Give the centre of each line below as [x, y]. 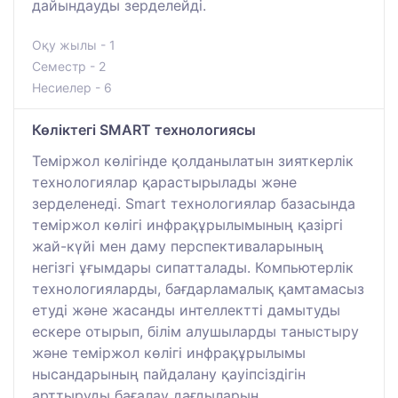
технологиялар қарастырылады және [164, 183]
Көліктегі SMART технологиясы [144, 130]
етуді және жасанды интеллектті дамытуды [186, 310]
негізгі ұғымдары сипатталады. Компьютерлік [193, 268]
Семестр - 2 [69, 67]
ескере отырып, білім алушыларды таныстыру [195, 332]
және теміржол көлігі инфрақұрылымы [169, 353]
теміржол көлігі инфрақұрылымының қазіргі [187, 225]
